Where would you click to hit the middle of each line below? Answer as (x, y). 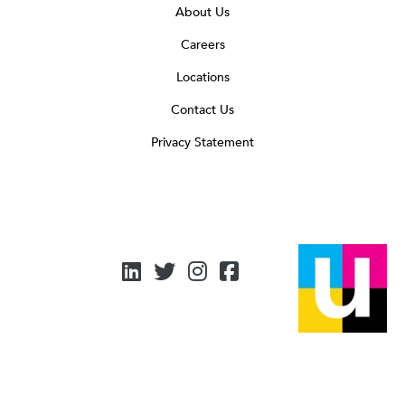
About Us (202, 12)
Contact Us (202, 109)
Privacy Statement (202, 142)
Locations (202, 77)
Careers (202, 44)
